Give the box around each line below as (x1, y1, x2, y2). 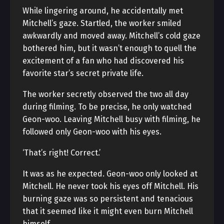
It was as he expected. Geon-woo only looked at (22, 169, 197, 178)
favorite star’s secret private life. (22, 68, 143, 78)
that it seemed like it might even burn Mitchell (22, 206, 193, 216)
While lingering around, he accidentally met (22, 6, 183, 15)
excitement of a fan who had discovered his (22, 56, 184, 65)
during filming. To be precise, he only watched (22, 102, 192, 111)
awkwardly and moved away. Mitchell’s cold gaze (22, 31, 200, 40)
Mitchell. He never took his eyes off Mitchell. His (22, 181, 198, 191)
